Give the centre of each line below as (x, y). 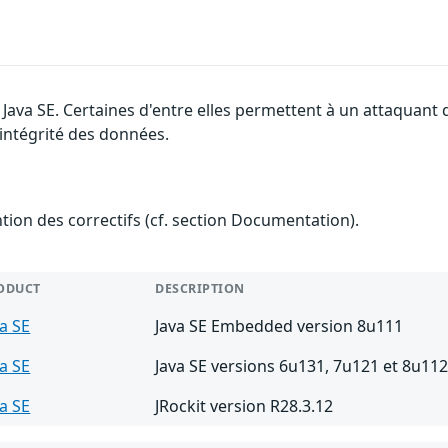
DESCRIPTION (200, 288)
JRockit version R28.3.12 (244, 405)
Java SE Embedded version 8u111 (279, 325)
